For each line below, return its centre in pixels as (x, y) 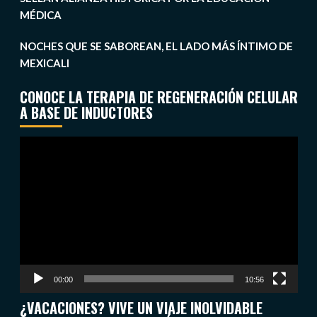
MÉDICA (40, 15)
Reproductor (50, 145)
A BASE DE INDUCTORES (86, 113)
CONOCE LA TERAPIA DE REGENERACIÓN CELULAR (158, 97)
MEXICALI (44, 63)
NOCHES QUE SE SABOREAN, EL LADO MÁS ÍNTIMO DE (156, 46)
